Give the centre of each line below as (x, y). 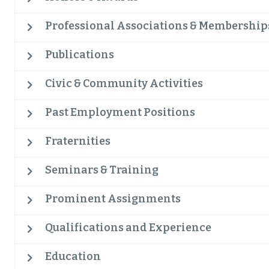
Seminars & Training (102, 170)
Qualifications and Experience (128, 228)
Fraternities (78, 141)
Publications (80, 55)
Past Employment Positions (120, 112)
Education (73, 256)
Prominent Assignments (113, 199)
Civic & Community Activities (124, 83)
